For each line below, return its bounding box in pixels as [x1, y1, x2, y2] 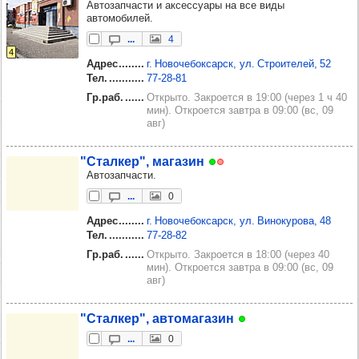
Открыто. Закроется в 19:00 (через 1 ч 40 [147, 91, 347, 103]
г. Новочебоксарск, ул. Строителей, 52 [147, 57, 331, 70]
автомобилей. [87, 11, 153, 24]
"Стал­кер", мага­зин [79, 153, 204, 168]
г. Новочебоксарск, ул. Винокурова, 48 [147, 214, 331, 227]
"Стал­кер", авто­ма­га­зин [79, 310, 234, 325]
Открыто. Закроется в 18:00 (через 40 [147, 248, 329, 260]
